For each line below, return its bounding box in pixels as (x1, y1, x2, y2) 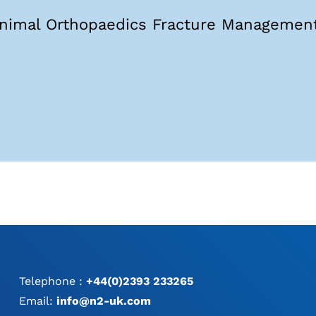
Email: (19, 294, 57, 308)
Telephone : (19, 274, 87, 288)
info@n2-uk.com (56, 294, 152, 308)
